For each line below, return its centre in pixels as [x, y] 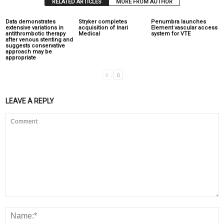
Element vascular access [184, 28]
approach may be [29, 52]
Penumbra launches [179, 22]
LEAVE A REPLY [30, 101]
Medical [89, 34]
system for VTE [171, 34]
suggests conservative [35, 46]
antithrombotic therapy [35, 34]
